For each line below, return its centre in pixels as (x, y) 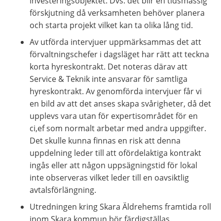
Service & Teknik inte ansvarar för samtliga (109, 79)
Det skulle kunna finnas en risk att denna (105, 140)
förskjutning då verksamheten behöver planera (117, 13)
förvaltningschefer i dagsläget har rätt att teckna (119, 54)
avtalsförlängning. (63, 190)
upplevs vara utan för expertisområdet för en (114, 116)
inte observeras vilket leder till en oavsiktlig (109, 177)
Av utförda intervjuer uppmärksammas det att (115, 42)
